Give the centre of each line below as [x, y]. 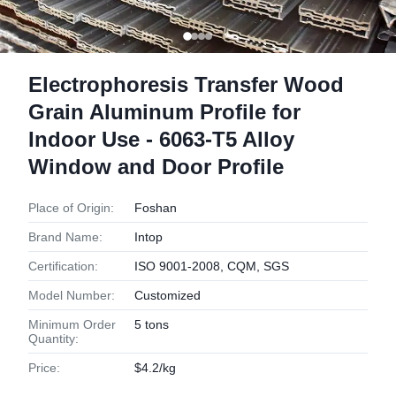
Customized [168, 295]
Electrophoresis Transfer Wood [186, 84]
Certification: [63, 266]
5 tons [152, 324]
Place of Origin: [71, 208]
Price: [44, 368]
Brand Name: [65, 237]
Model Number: [72, 295]
